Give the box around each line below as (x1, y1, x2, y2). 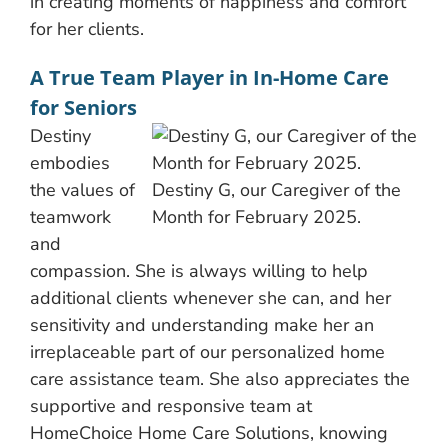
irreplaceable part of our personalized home (30, 339, 385, 364)
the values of (30, 177, 135, 202)
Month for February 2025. (152, 204, 361, 229)
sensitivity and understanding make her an (30, 312, 374, 337)
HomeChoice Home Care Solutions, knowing (30, 420, 388, 445)
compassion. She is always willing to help (30, 258, 368, 283)
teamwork (30, 204, 111, 229)
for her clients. (30, 16, 144, 41)
